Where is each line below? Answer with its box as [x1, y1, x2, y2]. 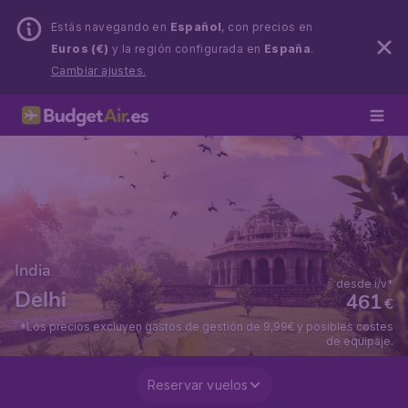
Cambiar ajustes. [51, 64, 147, 77]
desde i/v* [336, 277, 393, 291]
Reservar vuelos [147, 377, 249, 393]
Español [169, 20, 222, 34]
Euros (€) [51, 42, 109, 56]
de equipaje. [326, 334, 393, 348]
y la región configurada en [108, 42, 264, 56]
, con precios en [221, 20, 313, 34]
